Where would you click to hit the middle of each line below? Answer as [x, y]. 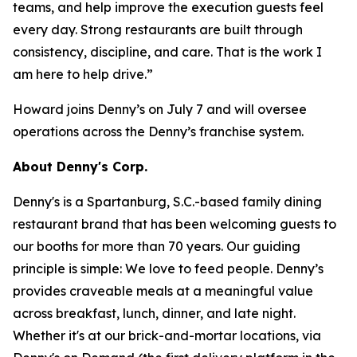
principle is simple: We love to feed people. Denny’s [168, 269]
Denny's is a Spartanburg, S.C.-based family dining [167, 202]
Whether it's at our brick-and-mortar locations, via [167, 335]
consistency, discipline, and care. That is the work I [167, 52]
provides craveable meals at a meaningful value [163, 291]
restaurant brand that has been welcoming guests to [175, 224]
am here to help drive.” [83, 74]
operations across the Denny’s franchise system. [158, 131]
